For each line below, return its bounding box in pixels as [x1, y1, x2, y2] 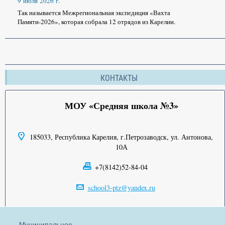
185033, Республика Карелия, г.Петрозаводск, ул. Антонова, [30, 132, 213, 142]
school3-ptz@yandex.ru [87, 182, 155, 192]
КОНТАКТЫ [100, 73, 138, 83]
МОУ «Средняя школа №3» [64, 99, 178, 113]
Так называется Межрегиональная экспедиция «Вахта [18, 8, 170, 17]
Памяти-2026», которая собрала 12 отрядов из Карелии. [18, 17, 175, 26]
